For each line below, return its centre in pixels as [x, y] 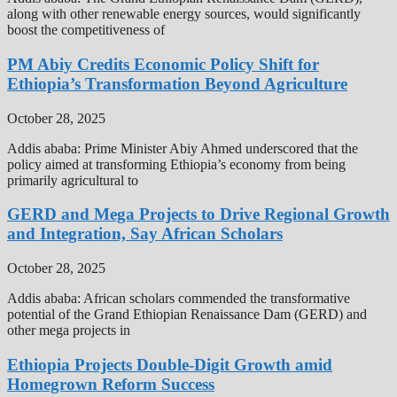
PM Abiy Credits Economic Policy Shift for [163, 64]
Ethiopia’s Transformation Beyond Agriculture [177, 83]
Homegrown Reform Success [111, 384]
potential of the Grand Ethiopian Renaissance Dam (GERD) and [187, 315]
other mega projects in [69, 331]
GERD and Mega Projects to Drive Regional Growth [198, 214]
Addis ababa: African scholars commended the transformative [179, 299]
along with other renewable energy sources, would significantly [184, 14]
